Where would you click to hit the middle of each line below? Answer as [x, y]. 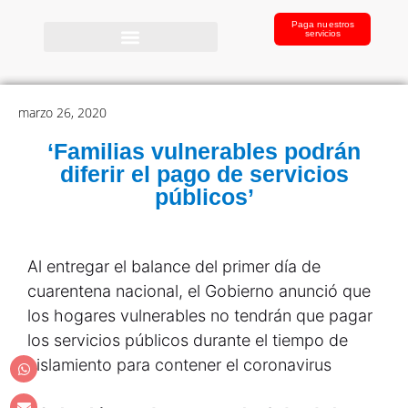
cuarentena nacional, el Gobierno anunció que [199, 291]
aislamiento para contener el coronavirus [179, 365]
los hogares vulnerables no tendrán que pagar [200, 316]
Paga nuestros [323, 24]
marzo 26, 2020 [62, 112]
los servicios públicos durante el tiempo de [188, 340]
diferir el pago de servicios [204, 174]
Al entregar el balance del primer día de [174, 266]
